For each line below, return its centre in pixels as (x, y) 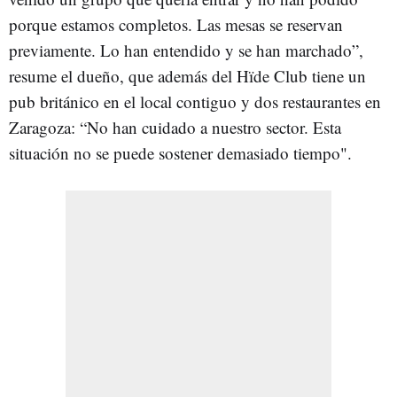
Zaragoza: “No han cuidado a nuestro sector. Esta (175, 128)
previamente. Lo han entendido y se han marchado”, (186, 51)
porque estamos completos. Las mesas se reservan (176, 25)
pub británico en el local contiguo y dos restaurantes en (195, 102)
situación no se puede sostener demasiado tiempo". (180, 153)
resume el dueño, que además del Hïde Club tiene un (187, 76)
